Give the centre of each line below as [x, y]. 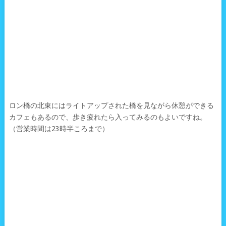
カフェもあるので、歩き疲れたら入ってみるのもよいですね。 [108, 117]
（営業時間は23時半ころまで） [59, 128]
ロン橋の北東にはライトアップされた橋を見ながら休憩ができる [111, 105]
